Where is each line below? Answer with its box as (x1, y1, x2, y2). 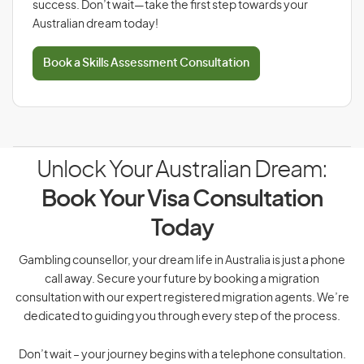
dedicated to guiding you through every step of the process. (24, 311, 340, 323)
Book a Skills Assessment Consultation (43, 58, 249, 69)
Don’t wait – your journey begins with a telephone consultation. (18, 349, 346, 361)
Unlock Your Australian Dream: (37, 159, 327, 182)
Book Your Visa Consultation (41, 188, 323, 211)
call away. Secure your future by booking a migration (45, 274, 319, 285)
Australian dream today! (32, 19, 158, 30)
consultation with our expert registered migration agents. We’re (15, 292, 349, 304)
